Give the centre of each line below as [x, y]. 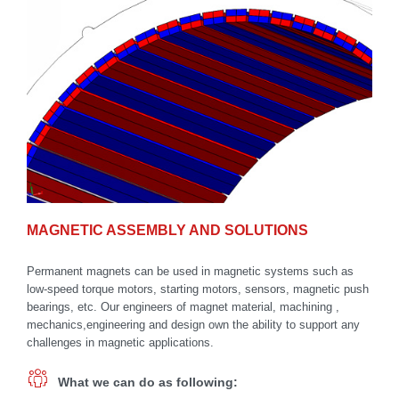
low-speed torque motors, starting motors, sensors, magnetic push [198, 289]
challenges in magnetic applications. [120, 342]
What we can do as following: [148, 382]
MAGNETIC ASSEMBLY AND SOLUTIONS [167, 230]
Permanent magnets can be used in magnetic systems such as [190, 271]
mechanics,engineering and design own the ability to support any [193, 324]
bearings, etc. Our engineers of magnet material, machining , [183, 306]
